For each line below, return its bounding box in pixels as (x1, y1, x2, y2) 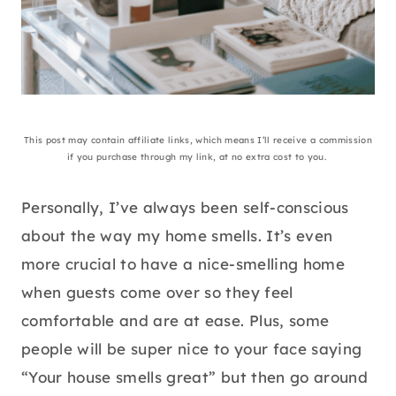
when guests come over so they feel (21, 283, 293, 302)
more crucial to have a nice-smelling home (21, 255, 345, 274)
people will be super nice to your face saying (21, 339, 362, 359)
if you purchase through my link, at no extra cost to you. (66, 151, 330, 164)
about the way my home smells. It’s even (21, 226, 333, 246)
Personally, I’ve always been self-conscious (21, 198, 349, 217)
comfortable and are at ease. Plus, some (21, 311, 330, 331)
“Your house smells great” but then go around (21, 368, 368, 387)
